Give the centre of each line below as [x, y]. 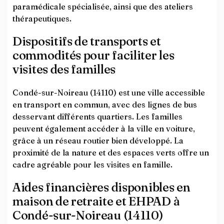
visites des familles [64, 69]
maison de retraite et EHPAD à [96, 201]
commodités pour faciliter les [93, 55]
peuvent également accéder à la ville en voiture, [104, 128]
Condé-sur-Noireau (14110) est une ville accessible [109, 92]
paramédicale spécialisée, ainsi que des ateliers [103, 6]
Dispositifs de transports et [87, 41]
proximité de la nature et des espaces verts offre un [111, 152]
